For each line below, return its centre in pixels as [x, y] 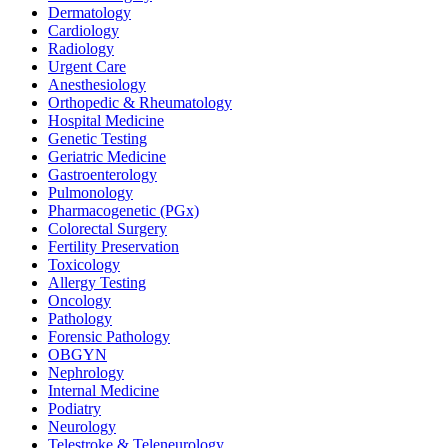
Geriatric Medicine [107, 157]
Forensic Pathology [109, 337]
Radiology [81, 49]
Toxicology [84, 265]
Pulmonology [90, 193]
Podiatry [74, 409]
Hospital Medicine [106, 121]
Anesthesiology [97, 85]
